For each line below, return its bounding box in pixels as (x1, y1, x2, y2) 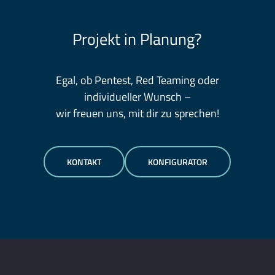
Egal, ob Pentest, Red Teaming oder (55, 72, 219, 89)
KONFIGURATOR (148, 155, 208, 169)
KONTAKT (67, 155, 102, 169)
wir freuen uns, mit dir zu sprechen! (55, 105, 219, 122)
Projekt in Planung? (72, 27, 203, 52)
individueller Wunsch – (83, 88, 191, 106)
